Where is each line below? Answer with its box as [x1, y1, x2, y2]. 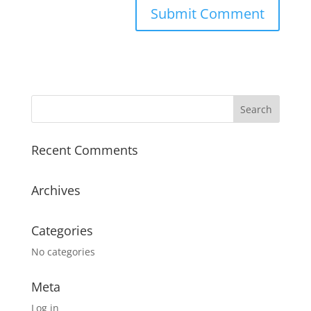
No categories [31, 245, 95, 259]
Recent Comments [31, 142, 138, 159]
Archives [31, 182, 81, 199]
